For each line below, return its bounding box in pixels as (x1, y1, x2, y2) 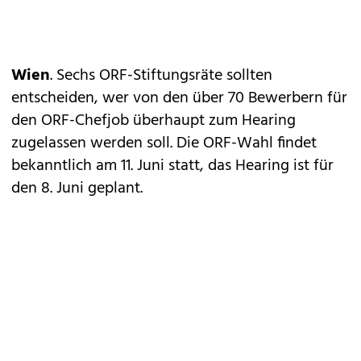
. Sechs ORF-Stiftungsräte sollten (50, 63, 272, 89)
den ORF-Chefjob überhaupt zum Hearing (11, 108, 296, 134)
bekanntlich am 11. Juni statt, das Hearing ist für (11, 153, 334, 179)
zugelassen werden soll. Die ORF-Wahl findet (11, 131, 317, 156)
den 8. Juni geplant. (11, 176, 143, 201)
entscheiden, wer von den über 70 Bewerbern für (11, 85, 347, 111)
